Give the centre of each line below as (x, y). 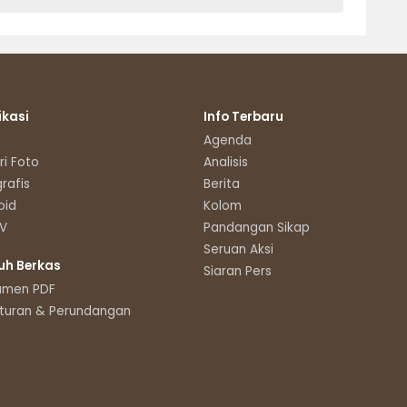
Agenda (228, 141)
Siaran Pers (238, 272)
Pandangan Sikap (257, 228)
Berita (222, 184)
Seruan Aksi (238, 250)
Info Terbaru (243, 117)
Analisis (226, 163)
